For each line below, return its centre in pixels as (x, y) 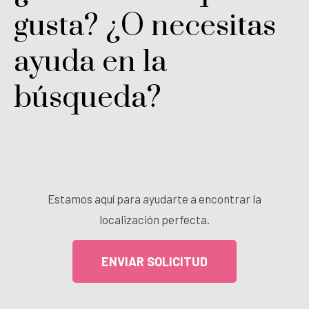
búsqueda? (88, 98)
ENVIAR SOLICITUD (154, 262)
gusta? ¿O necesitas (145, 27)
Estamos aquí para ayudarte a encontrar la (154, 199)
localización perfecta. (154, 220)
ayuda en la (90, 62)
